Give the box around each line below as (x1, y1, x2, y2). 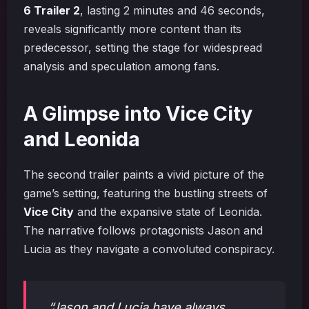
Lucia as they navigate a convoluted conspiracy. (23, 242, 275, 256)
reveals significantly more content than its (23, 22, 241, 36)
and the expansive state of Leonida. (74, 205, 262, 219)
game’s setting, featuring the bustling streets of (23, 186, 268, 200)
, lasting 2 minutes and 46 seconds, (80, 3, 265, 17)
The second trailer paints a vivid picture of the (23, 168, 264, 181)
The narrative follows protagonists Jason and (23, 223, 263, 237)
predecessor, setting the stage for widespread (23, 41, 262, 54)
